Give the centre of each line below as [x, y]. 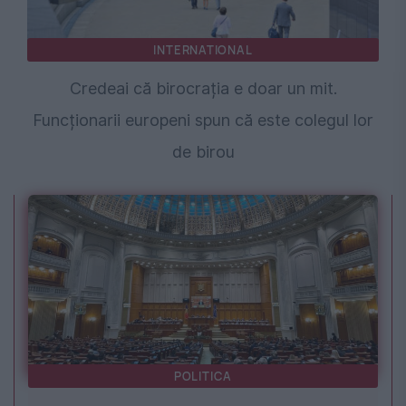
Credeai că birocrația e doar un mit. [203, 88]
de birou [203, 151]
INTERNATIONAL [203, 49]
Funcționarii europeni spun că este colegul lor [203, 120]
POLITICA [203, 376]
